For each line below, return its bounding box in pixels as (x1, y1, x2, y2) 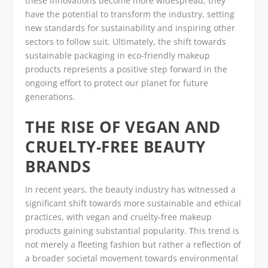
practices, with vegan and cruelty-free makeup (25, 211, 212, 223)
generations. (25, 91, 76, 103)
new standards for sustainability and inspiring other (25, 22, 236, 34)
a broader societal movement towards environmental (25, 252, 239, 264)
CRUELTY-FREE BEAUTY (25, 135, 206, 157)
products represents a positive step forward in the (25, 63, 228, 75)
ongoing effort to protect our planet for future (25, 77, 209, 89)
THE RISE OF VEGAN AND (25, 115, 221, 138)
